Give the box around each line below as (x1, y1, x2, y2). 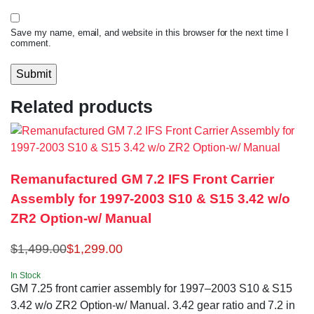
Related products (11, 97, 153, 117)
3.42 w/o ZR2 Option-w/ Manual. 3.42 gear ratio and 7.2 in (11, 299, 296, 311)
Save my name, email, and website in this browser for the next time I (11, 27, 289, 39)
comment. (11, 38, 51, 49)
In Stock (11, 270, 41, 280)
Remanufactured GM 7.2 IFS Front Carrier (11, 172, 274, 187)
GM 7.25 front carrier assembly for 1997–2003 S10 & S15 (11, 282, 293, 294)
